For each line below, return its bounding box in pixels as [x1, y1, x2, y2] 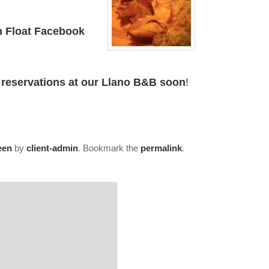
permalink [140, 142, 182, 153]
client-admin [26, 142, 78, 153]
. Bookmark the [77, 142, 141, 153]
